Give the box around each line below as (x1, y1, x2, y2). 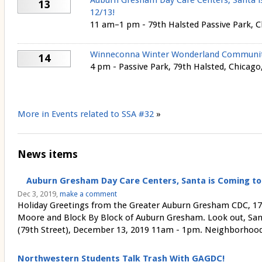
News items (17, 147, 78, 160)
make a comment (59, 189, 117, 199)
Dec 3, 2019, (17, 189, 60, 199)
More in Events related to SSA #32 (17, 108, 154, 119)
